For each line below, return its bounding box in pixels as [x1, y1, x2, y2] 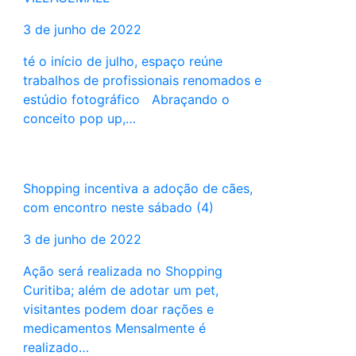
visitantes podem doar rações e [22, 301, 214, 318]
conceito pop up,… [22, 110, 136, 127]
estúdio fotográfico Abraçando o [22, 91, 230, 108]
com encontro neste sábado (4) [22, 199, 214, 216]
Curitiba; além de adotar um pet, [22, 282, 219, 299]
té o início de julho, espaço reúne [22, 53, 222, 70]
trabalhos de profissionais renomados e [22, 72, 261, 89]
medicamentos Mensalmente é [22, 320, 206, 337]
